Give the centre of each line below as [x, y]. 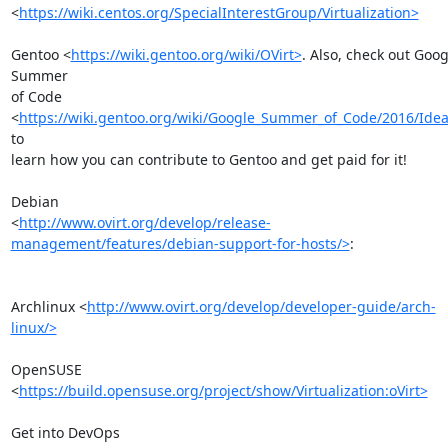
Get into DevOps [65, 432]
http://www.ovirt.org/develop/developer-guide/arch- [261, 306]
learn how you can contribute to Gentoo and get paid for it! [208, 159]
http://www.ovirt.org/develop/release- [144, 222]
